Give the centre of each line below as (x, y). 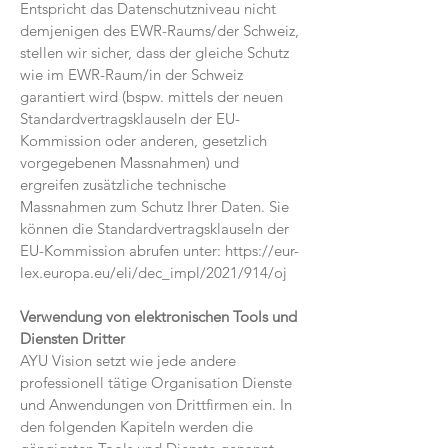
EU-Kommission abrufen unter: (122, 250)
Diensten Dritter (72, 338)
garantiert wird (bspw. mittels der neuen (151, 96)
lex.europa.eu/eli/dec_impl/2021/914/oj (153, 272)
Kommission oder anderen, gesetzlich (143, 140)
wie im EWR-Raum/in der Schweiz (131, 74)
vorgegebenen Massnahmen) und (129, 162)
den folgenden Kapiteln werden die (136, 426)
